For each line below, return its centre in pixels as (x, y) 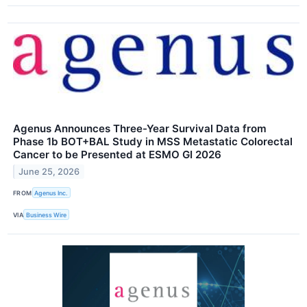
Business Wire (47, 214)
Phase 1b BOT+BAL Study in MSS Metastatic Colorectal (153, 142)
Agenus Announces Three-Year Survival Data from (140, 129)
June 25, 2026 (49, 171)
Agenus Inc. (51, 193)
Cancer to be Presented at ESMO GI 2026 (117, 155)
